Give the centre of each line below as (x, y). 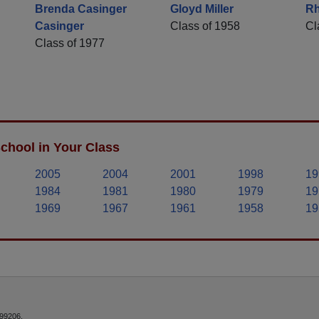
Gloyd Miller (202, 9)
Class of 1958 (205, 26)
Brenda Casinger (81, 9)
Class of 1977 (70, 43)
